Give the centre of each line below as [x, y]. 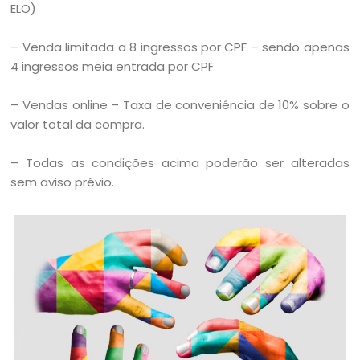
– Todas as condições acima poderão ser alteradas [180, 162]
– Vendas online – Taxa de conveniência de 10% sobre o [180, 104]
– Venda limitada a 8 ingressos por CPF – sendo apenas [180, 47]
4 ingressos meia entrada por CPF [112, 66]
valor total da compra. [78, 124]
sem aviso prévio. [63, 182]
